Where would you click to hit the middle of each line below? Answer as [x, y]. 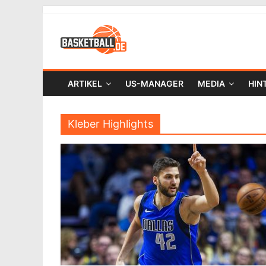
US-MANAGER [154, 83]
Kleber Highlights [110, 124]
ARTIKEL [85, 83]
